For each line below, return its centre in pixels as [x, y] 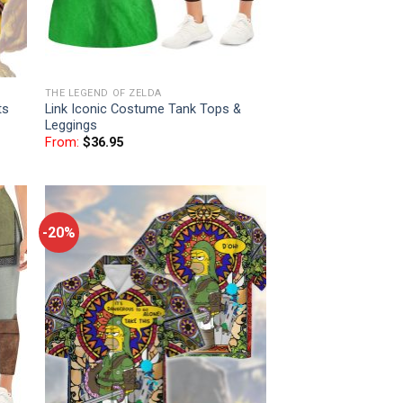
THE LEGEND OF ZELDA [103, 94]
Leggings [71, 125]
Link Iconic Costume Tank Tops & [143, 109]
